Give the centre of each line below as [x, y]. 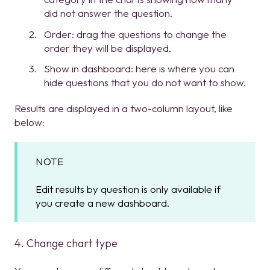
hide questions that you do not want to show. [145, 82]
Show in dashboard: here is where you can [139, 68]
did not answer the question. [108, 13]
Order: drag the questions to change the [135, 34]
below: [30, 122]
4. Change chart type [66, 243]
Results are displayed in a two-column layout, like [124, 108]
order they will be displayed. [108, 48]
